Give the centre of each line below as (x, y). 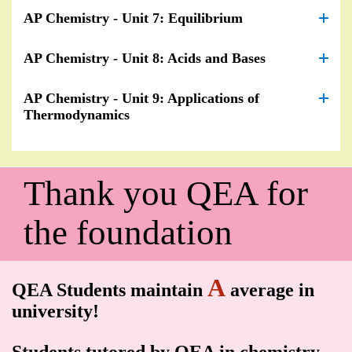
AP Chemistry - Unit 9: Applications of (141, 98)
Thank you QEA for (166, 193)
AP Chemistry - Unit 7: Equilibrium (133, 18)
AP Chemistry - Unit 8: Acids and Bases (145, 58)
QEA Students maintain (110, 290)
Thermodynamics (77, 114)
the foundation (128, 232)
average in (270, 290)
